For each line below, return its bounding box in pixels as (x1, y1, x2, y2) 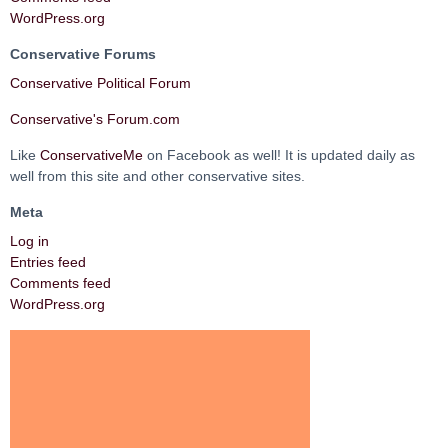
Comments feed (10, 275, 111, 292)
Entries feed (10, 254, 86, 271)
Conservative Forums (10, 46, 156, 63)
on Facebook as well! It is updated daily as (143, 147, 415, 164)
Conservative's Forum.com (10, 111, 180, 128)
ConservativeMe (40, 147, 143, 164)
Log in (10, 233, 49, 250)
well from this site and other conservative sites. (10, 168, 305, 185)
